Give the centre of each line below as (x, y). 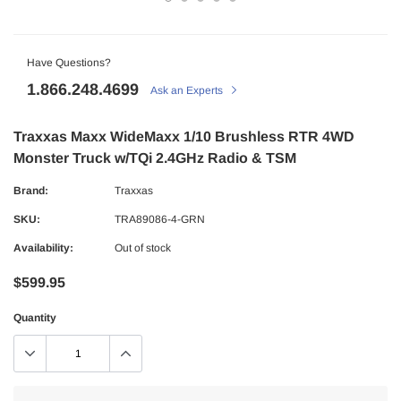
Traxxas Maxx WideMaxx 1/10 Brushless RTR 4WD (184, 137)
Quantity (35, 318)
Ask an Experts (188, 90)
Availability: (43, 248)
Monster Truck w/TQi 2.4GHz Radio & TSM (155, 158)
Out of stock (143, 248)
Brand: (31, 191)
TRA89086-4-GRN (160, 219)
